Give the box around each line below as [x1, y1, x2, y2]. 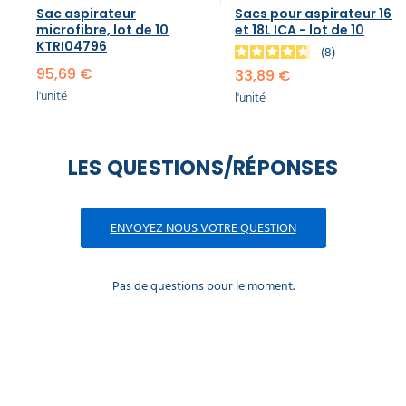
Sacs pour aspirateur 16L [235, 5, 398, 24]
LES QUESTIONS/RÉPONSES [67, 153, 339, 183]
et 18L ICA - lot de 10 [235, 21, 364, 40]
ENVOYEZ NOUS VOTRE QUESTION [110, 217, 296, 239]
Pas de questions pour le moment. [111, 275, 295, 297]
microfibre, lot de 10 [36, 21, 169, 40]
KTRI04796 [36, 37, 107, 56]
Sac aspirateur [36, 5, 136, 24]
